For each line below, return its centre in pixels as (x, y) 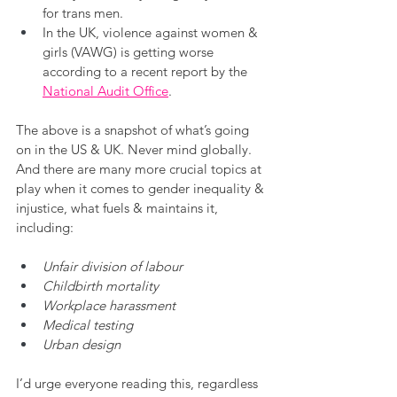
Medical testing (88, 324)
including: (45, 227)
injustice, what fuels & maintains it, (119, 207)
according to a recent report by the (147, 71)
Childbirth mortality (101, 285)
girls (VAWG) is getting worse (130, 51)
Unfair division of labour (113, 266)
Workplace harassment (109, 305)
